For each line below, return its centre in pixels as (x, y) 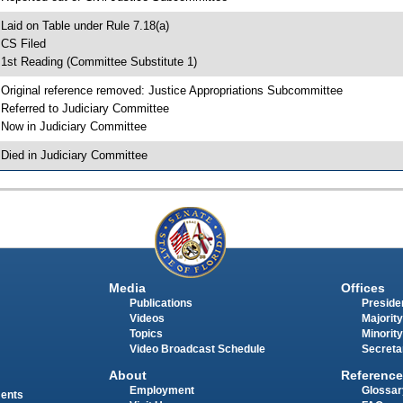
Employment (161, 390)
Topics (146, 334)
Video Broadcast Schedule (197, 349)
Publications (161, 304)
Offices (363, 288)
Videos (147, 319)
